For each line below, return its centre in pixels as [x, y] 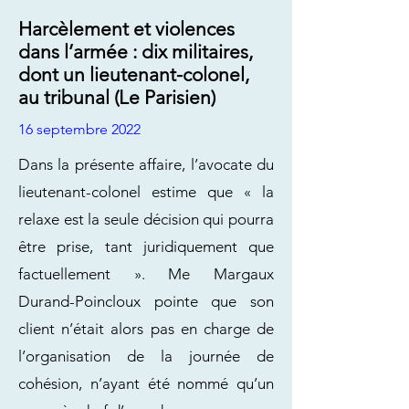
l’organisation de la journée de [146, 356]
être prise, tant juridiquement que [146, 246]
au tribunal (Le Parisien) [117, 97]
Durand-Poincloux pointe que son [146, 301]
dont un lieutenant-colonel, [134, 74]
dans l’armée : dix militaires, [136, 52]
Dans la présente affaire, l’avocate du [146, 164]
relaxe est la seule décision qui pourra [146, 219]
